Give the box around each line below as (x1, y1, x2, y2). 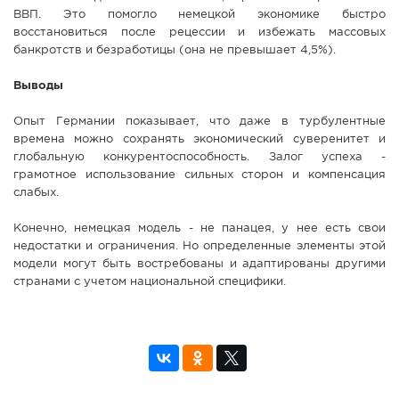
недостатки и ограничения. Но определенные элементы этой (13, 241, 386, 252)
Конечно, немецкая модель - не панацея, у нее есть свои (13, 224, 386, 234)
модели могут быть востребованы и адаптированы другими (13, 259, 386, 270)
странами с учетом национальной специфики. (13, 277, 286, 288)
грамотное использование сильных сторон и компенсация (13, 170, 386, 181)
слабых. (13, 188, 59, 199)
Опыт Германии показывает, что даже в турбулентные (13, 117, 386, 127)
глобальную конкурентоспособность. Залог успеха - (13, 152, 386, 163)
